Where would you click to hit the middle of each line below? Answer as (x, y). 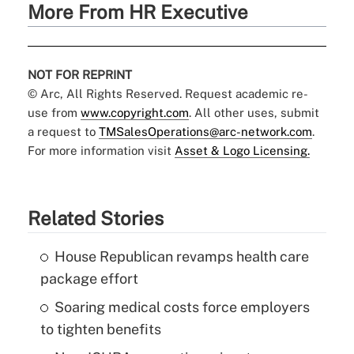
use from (54, 112)
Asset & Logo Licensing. (242, 150)
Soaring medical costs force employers (182, 307)
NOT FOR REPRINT (79, 74)
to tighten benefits (100, 329)
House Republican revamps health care (181, 256)
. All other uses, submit (254, 112)
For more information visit (101, 150)
